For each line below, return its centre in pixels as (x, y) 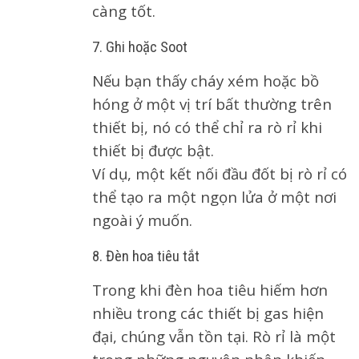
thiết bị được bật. (153, 150)
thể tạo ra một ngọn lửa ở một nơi (214, 197)
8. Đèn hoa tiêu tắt (146, 256)
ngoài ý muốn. (142, 220)
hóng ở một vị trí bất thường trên (212, 104)
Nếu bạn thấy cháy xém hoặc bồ (206, 81)
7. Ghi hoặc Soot (140, 47)
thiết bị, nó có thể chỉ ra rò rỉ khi (207, 127)
